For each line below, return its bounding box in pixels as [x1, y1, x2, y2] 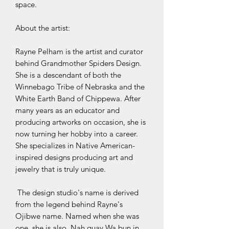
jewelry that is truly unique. [15, 164, 108, 174]
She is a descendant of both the [15, 70, 121, 80]
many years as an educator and [15, 105, 120, 116]
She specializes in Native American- [15, 141, 135, 151]
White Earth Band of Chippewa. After [15, 94, 141, 104]
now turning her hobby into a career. [15, 129, 138, 139]
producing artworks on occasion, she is [15, 117, 146, 127]
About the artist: [15, 23, 70, 33]
